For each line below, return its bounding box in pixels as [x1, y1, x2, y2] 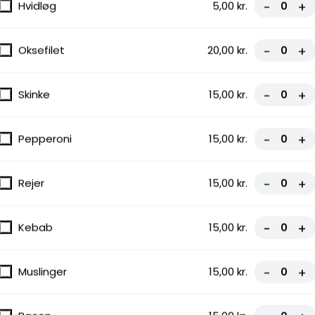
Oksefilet [18, 42, 65, 58]
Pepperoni [18, 131, 72, 146]
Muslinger [18, 264, 67, 279]
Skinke [18, 86, 50, 102]
